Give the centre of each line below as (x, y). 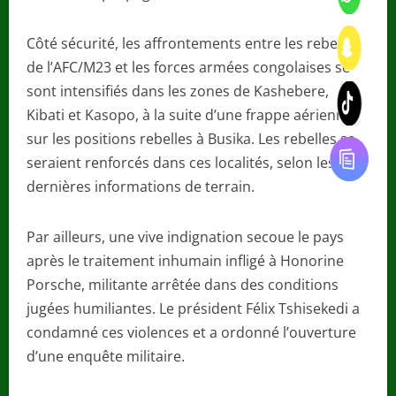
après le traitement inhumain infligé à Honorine (185, 261)
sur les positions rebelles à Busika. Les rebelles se (191, 139)
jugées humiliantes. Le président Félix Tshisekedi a (193, 309)
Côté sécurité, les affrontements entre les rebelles (193, 44)
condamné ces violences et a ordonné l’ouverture (191, 333)
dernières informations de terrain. (141, 187)
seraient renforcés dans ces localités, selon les (181, 163)
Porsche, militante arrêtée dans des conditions (183, 285)
